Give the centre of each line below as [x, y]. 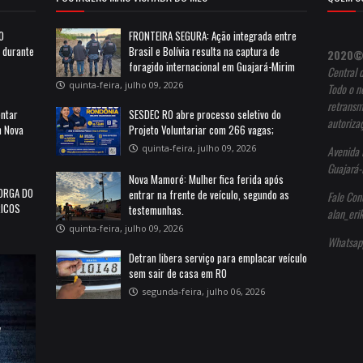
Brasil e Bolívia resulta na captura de [204, 51]
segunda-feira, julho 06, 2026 [203, 291]
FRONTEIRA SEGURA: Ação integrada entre [213, 35]
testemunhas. [156, 209]
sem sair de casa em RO [178, 273]
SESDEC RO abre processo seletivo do [205, 114]
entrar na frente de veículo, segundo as [209, 194]
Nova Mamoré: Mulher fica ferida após [206, 179]
